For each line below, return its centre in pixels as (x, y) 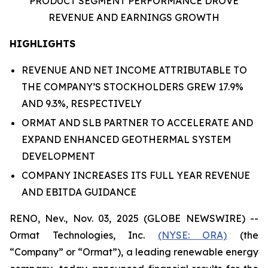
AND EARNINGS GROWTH (157, 17)
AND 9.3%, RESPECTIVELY (82, 103)
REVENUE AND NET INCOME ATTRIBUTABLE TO (134, 70)
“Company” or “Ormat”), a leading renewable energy (134, 252)
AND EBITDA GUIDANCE (79, 192)
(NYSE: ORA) (192, 235)
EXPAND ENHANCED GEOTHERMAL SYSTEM (126, 139)
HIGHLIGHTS (42, 44)
